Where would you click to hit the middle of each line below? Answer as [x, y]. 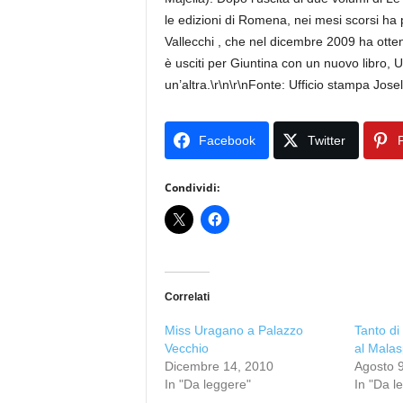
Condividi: [192, 188]
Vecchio [186, 348]
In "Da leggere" [207, 384]
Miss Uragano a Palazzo [233, 330]
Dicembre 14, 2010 [219, 366]
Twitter [326, 140]
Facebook [227, 140]
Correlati [187, 297]
